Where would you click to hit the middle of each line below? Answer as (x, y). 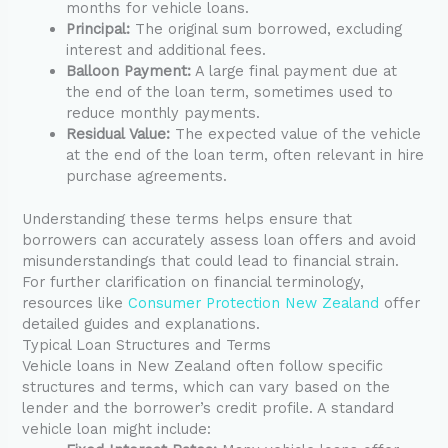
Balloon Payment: (129, 70)
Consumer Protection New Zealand (254, 302)
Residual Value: (118, 133)
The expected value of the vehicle (296, 133)
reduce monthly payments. (163, 112)
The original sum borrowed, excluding (266, 28)
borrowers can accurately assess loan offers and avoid (219, 239)
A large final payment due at (294, 70)
